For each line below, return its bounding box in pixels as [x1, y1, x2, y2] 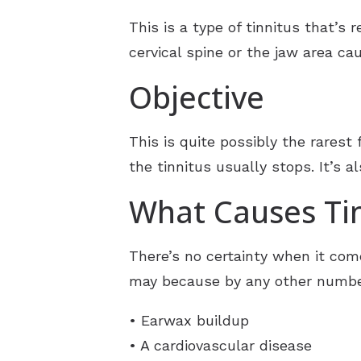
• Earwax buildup [129, 311, 249, 329]
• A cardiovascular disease [129, 336, 312, 354]
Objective [129, 77, 264, 118]
